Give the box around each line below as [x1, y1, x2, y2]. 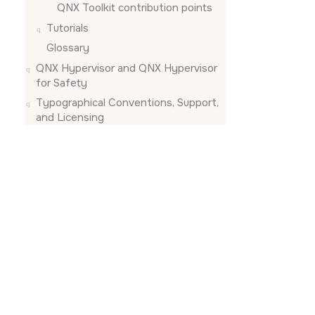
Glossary [46, 41, 89, 55]
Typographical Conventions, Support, [36, 96, 219, 110]
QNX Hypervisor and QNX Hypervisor [36, 60, 217, 75]
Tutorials [46, 20, 89, 35]
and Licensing [36, 110, 104, 124]
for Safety [36, 75, 87, 90]
